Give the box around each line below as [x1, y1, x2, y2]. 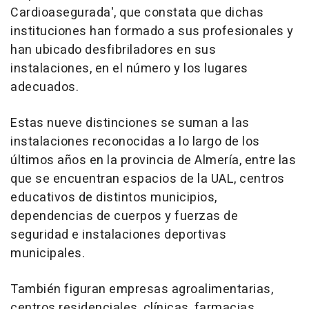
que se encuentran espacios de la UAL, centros [10, 169, 285, 188]
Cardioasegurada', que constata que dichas [10, 3, 264, 22]
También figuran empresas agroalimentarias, [10, 279, 273, 299]
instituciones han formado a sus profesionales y [10, 21, 294, 41]
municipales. [10, 243, 85, 263]
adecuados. [10, 77, 79, 97]
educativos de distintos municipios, [10, 188, 217, 207]
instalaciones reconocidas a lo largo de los [10, 132, 260, 151]
